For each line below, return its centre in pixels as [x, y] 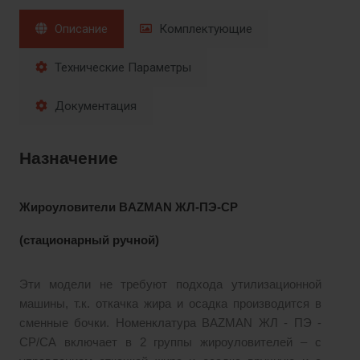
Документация [94, 106]
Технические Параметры [121, 68]
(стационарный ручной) [89, 241]
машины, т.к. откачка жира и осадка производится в [170, 304]
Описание [80, 29]
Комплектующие [204, 29]
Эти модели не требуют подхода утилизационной [170, 285]
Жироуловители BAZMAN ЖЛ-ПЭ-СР [129, 208]
